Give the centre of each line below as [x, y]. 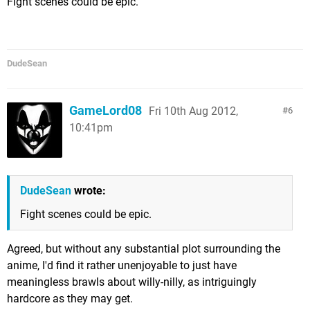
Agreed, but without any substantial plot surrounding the [144, 249]
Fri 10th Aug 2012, [193, 111]
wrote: [89, 191]
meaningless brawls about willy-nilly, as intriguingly [132, 282]
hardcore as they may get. [70, 299]
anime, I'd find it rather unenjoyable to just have [122, 265]
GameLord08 [106, 110]
